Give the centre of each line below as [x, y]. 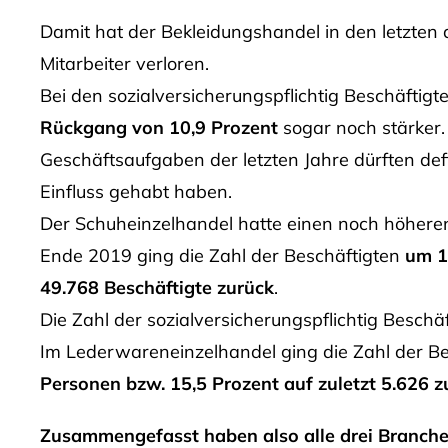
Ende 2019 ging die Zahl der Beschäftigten [222, 255]
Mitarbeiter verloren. [124, 63]
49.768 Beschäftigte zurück [156, 287]
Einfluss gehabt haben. [135, 191]
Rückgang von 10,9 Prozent [158, 127]
